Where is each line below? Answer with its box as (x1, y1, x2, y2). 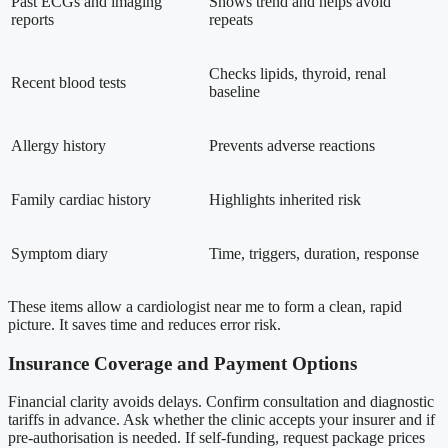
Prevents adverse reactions (209, 136, 375, 154)
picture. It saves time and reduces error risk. (8, 315, 281, 333)
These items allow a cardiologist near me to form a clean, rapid (8, 297, 402, 315)
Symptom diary (11, 244, 108, 262)
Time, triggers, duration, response (209, 244, 419, 262)
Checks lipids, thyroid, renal (209, 64, 386, 82)
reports (11, 10, 54, 28)
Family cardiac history (11, 190, 151, 208)
